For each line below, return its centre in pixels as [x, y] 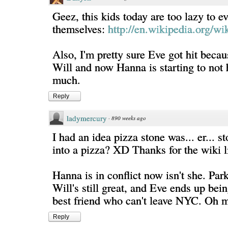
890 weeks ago [129, 118]
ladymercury [87, 118]
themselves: [80, 28]
